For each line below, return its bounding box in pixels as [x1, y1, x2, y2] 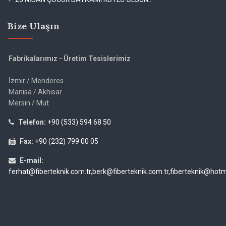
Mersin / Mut [9, 98, 49, 107]
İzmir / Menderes [9, 76, 64, 85]
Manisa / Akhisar [9, 87, 62, 96]
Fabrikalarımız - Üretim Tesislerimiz [9, 54, 131, 63]
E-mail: [20, 156, 43, 164]
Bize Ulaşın [8, 20, 60, 32]
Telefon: [18, 118, 46, 126]
